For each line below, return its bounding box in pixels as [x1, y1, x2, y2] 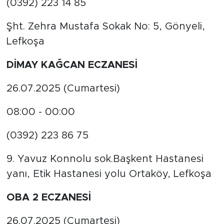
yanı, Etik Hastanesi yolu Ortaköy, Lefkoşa [6, 169, 211, 179]
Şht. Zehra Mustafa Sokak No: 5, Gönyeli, [6, 21, 205, 32]
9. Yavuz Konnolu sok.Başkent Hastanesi [6, 154, 203, 164]
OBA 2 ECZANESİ [6, 192, 91, 203]
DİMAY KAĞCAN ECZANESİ [6, 60, 137, 70]
